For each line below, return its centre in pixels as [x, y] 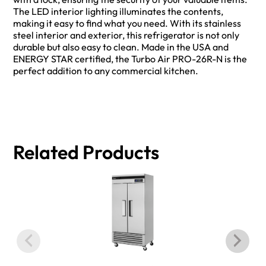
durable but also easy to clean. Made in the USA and [121, 47]
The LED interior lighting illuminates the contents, [118, 12]
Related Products [86, 152]
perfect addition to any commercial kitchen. [106, 71]
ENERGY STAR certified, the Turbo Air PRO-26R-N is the [130, 59]
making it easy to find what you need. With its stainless [127, 23]
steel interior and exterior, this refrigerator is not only [126, 35]
